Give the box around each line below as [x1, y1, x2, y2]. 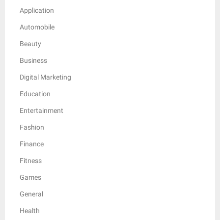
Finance [20, 139, 44, 148]
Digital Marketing [20, 73, 71, 81]
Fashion [20, 123, 44, 131]
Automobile [20, 23, 55, 31]
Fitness [20, 156, 42, 165]
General [20, 190, 43, 198]
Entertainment [20, 106, 63, 114]
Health [20, 206, 40, 215]
